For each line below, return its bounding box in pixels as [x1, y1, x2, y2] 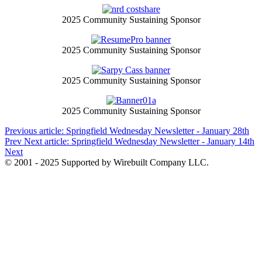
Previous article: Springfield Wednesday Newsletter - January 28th [5, 126, 249, 136]
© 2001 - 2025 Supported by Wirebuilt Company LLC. [5, 157, 209, 168]
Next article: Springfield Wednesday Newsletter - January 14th [24, 136, 254, 147]
